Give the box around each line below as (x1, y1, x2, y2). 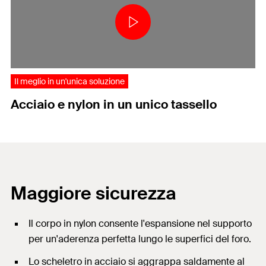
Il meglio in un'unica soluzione (14, 75, 125, 87)
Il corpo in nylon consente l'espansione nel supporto (28, 217, 252, 230)
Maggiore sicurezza (11, 181, 176, 205)
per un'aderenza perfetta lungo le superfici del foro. (28, 232, 251, 245)
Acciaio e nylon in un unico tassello (11, 96, 217, 113)
